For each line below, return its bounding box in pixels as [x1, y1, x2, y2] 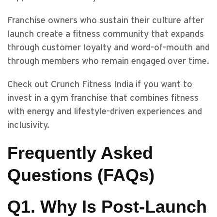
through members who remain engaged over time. [7, 57, 209, 66]
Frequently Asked [7, 143, 153, 163]
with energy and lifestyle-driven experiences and [7, 107, 202, 116]
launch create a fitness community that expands [7, 30, 204, 39]
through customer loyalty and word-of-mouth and [7, 43, 210, 52]
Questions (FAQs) [7, 165, 155, 185]
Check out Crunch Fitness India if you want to [7, 80, 192, 89]
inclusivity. [7, 121, 49, 130]
